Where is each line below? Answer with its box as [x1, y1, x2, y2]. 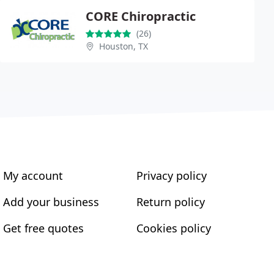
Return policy [136, 194, 205, 209]
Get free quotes [3, 221, 84, 235]
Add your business [3, 194, 100, 209]
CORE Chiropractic [86, 8, 196, 24]
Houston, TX [99, 40, 148, 52]
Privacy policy [136, 168, 207, 183]
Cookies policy [136, 221, 211, 235]
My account [3, 168, 64, 183]
